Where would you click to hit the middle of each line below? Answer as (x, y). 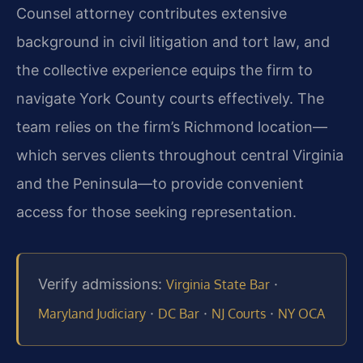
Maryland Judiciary (92, 314)
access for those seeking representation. (156, 212)
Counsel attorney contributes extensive (152, 14)
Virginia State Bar (218, 285)
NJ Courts (239, 314)
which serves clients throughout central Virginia (180, 156)
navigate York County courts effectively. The (170, 99)
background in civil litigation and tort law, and (173, 42)
